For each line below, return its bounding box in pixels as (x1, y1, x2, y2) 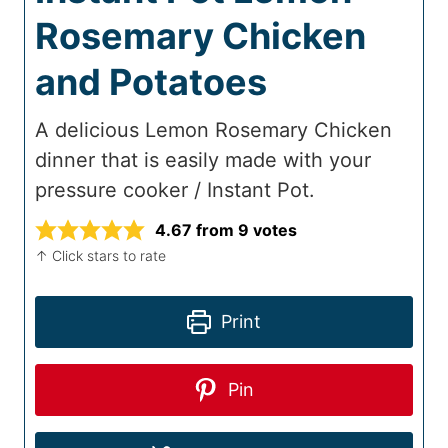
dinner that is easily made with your (35, 148, 371, 173)
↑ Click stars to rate (48, 247, 166, 265)
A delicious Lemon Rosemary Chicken (35, 118, 392, 143)
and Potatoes (35, 60, 267, 105)
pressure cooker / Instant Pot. (35, 178, 315, 203)
